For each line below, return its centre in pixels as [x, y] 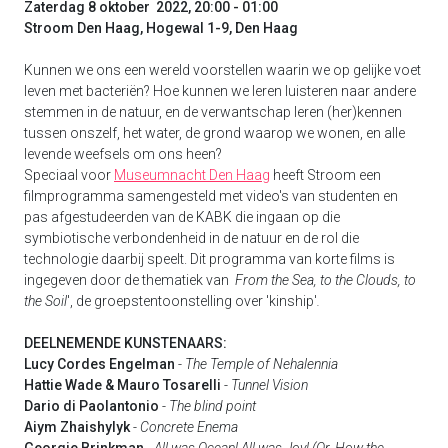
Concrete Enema [189, 426]
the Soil [45, 300]
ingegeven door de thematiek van [129, 279]
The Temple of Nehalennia [261, 363]
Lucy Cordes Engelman [99, 363]
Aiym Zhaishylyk [77, 426]
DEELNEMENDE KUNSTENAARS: [125, 342]
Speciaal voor [69, 174]
